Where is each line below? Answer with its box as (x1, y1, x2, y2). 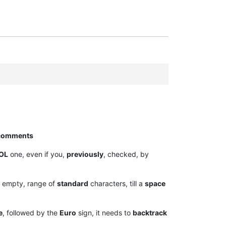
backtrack (133, 208, 167, 217)
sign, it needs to (76, 208, 133, 217)
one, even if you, (8, 150, 67, 159)
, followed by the (3, 208, 60, 217)
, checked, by (103, 150, 149, 159)
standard (57, 179, 88, 188)
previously (67, 150, 103, 159)
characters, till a (88, 179, 145, 188)
